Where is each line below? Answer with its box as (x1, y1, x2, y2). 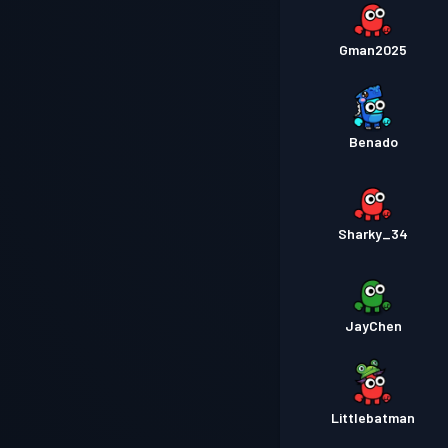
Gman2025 (339, 41, 408, 58)
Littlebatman (331, 409, 416, 426)
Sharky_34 (338, 225, 409, 242)
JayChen (344, 317, 402, 334)
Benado (348, 133, 398, 150)
